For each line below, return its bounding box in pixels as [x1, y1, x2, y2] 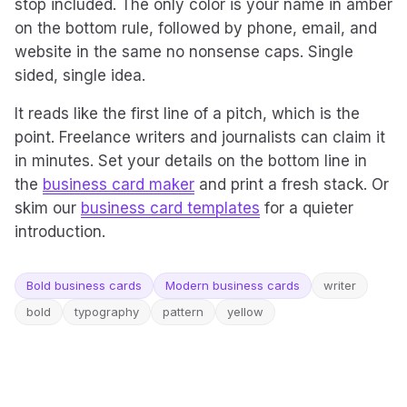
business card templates [81, 199, 260, 217]
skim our [15, 199, 81, 217]
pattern [163, 304, 203, 319]
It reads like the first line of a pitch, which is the [15, 104, 360, 123]
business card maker [43, 175, 194, 194]
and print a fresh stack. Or [194, 175, 389, 194]
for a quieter [260, 199, 353, 217]
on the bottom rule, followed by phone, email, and [15, 19, 377, 37]
